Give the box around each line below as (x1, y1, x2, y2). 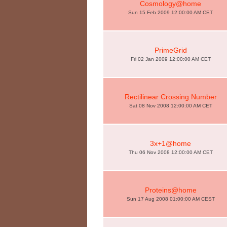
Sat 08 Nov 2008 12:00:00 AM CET (129, 103, 212, 108)
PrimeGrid (154, 46, 187, 54)
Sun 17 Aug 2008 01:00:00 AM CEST (126, 196, 215, 202)
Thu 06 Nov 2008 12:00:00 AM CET (128, 149, 213, 155)
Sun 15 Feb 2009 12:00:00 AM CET (128, 10, 213, 15)
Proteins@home (144, 186, 197, 194)
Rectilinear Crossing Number (124, 93, 217, 101)
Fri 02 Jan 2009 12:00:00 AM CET (130, 56, 211, 62)
